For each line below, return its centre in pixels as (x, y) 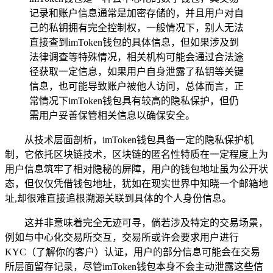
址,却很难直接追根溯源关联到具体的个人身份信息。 (118, 198)
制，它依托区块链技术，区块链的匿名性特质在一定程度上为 (136, 154)
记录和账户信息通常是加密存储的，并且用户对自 (136, 13)
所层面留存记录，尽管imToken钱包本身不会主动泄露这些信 (134, 266)
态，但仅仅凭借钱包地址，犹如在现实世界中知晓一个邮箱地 (136, 183)
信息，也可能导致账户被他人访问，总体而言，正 (136, 86)
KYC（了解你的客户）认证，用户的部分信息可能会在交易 (133, 252)
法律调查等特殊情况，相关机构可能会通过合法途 (136, 57)
